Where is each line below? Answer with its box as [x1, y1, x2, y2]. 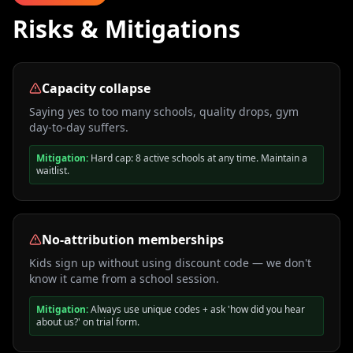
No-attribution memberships [42, 231, 224, 248]
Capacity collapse [42, 80, 150, 97]
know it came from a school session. [29, 271, 219, 286]
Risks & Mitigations [13, 13, 240, 45]
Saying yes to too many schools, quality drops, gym [29, 104, 299, 119]
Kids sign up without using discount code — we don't [29, 255, 311, 270]
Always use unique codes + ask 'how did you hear [91, 303, 305, 316]
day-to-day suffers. [29, 120, 128, 135]
